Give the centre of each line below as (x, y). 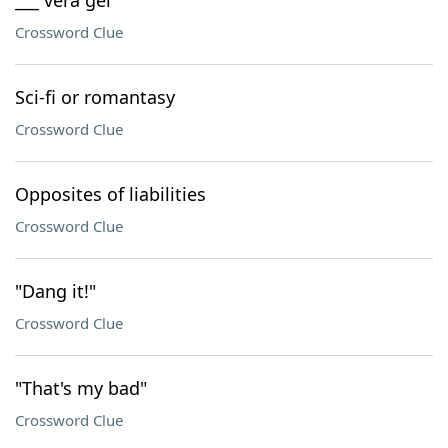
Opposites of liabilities (110, 194)
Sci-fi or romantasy (95, 97)
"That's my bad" (81, 388)
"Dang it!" (55, 291)
